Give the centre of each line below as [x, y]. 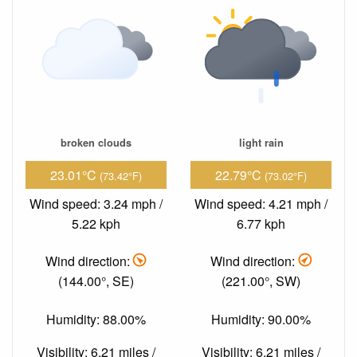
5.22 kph [96, 224]
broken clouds [96, 143]
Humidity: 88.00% [96, 319]
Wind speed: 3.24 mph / [96, 204]
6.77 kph [261, 224]
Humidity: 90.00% [261, 319]
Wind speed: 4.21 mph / [261, 204]
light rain [261, 143]
